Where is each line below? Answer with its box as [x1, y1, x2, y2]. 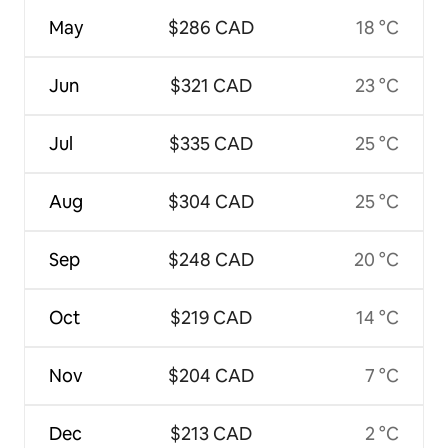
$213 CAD [169, 421, 252, 445]
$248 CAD [167, 247, 254, 271]
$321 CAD [169, 73, 252, 97]
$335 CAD [168, 131, 253, 155]
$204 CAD [167, 363, 254, 387]
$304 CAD [167, 189, 254, 213]
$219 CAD [169, 305, 252, 329]
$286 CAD [167, 15, 254, 39]
